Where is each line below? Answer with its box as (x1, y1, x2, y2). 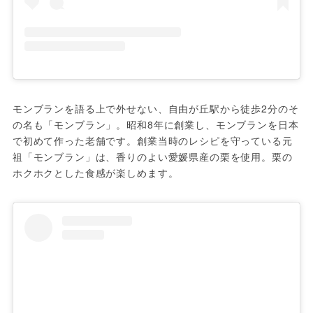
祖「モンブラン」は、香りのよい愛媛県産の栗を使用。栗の (12, 149, 293, 163)
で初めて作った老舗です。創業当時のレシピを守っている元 (12, 133, 293, 147)
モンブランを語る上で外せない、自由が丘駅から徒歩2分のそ (12, 101, 299, 115)
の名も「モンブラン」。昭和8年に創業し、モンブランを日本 (12, 117, 299, 131)
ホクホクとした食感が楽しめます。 (12, 165, 179, 180)
